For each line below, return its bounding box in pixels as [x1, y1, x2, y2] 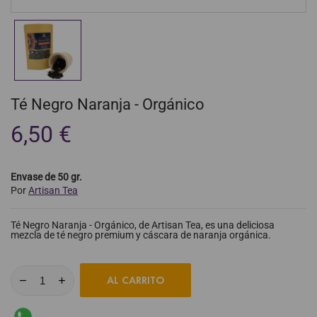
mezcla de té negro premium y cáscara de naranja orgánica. [11, 229, 273, 241]
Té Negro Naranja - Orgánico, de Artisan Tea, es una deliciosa [11, 219, 275, 231]
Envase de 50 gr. [11, 171, 82, 183]
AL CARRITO [106, 274, 165, 287]
